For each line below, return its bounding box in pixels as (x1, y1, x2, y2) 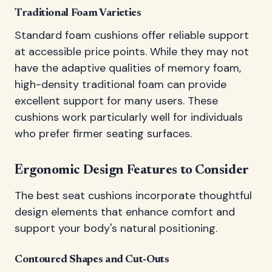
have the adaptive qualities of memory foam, (15, 60, 241, 75)
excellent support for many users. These (15, 93, 218, 108)
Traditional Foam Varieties (15, 7, 141, 19)
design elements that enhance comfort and (15, 204, 235, 219)
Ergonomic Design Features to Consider (15, 163, 249, 177)
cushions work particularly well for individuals (15, 109, 243, 124)
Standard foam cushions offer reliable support (15, 27, 249, 42)
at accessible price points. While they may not (15, 44, 249, 59)
